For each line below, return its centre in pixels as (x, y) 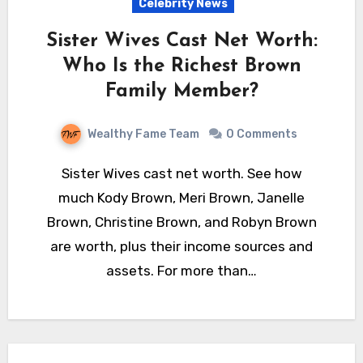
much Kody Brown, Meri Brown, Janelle (181, 197)
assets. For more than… (181, 270)
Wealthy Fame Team (144, 134)
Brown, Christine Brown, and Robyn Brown (181, 222)
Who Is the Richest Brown (181, 66)
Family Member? (181, 91)
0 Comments (261, 134)
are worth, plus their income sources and (181, 246)
